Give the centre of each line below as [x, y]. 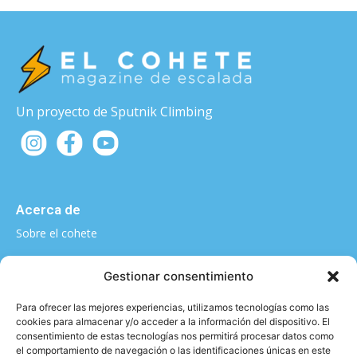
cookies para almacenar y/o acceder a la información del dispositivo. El [173, 322]
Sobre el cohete [57, 233]
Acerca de [48, 210]
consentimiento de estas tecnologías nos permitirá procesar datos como [175, 336]
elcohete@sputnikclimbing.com [94, 297]
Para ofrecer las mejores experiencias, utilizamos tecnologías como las [173, 307]
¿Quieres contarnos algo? [96, 268]
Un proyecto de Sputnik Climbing [114, 112]
